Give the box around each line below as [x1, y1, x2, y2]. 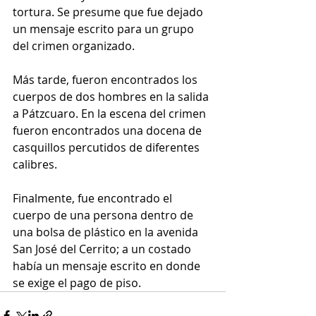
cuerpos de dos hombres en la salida [13, 89, 212, 105]
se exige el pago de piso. [13, 275, 141, 291]
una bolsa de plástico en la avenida [13, 224, 201, 241]
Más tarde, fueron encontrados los [13, 72, 200, 88]
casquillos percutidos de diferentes [13, 140, 202, 156]
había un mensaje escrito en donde [13, 258, 203, 274]
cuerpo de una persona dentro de [13, 207, 196, 224]
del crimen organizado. [13, 38, 135, 54]
